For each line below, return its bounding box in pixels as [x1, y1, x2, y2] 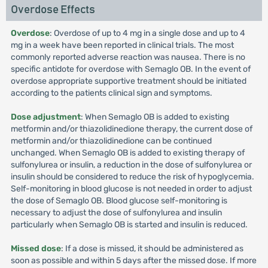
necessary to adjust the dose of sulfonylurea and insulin [10, 208, 222, 218]
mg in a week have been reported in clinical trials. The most [10, 40, 234, 50]
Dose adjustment [10, 112, 81, 122]
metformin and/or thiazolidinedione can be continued [10, 136, 212, 146]
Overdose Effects [10, 4, 95, 16]
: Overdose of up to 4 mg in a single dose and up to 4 [49, 28, 245, 38]
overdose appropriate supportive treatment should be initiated [10, 76, 246, 86]
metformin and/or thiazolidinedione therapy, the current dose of [10, 124, 252, 134]
